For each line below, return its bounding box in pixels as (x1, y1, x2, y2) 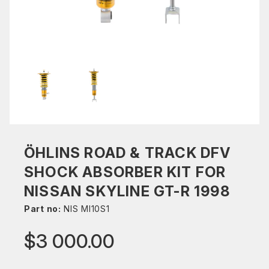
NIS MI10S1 (61, 204, 110, 214)
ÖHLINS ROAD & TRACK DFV (24, 144, 231, 162)
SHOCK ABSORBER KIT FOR (24, 163, 226, 181)
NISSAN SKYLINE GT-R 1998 (24, 183, 230, 200)
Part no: (24, 204, 61, 214)
